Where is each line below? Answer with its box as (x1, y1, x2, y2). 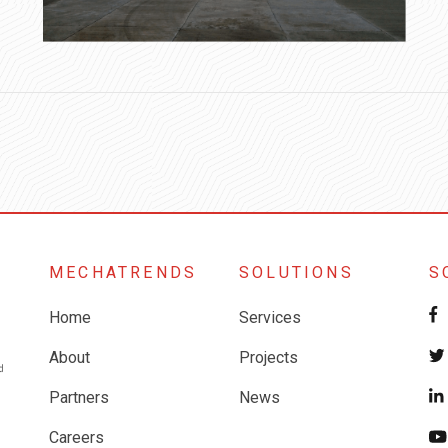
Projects (239, 347, 298, 367)
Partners (49, 387, 109, 407)
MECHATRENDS (49, 263, 198, 282)
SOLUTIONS (239, 263, 354, 282)
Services (239, 307, 301, 327)
